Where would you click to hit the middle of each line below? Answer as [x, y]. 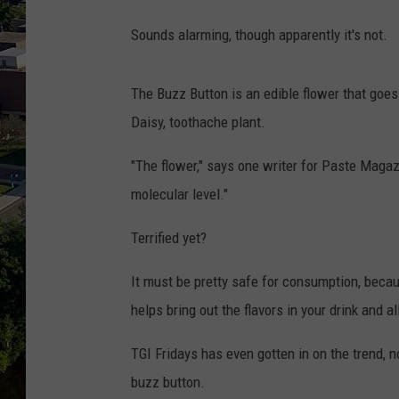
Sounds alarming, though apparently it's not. [259, 35]
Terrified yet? [169, 238]
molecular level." [179, 195]
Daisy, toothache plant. [198, 122]
